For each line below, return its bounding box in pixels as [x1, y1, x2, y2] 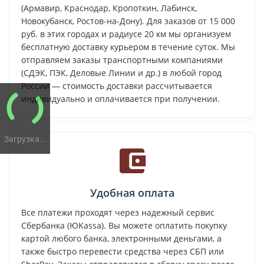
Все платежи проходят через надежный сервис [21, 206, 214, 218]
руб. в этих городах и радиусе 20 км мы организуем [21, 28, 231, 39]
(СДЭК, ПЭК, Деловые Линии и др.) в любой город [21, 67, 222, 78]
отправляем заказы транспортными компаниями [21, 54, 223, 65]
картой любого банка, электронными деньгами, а [21, 232, 222, 244]
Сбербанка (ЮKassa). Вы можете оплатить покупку [21, 219, 227, 231]
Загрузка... [4, 134, 47, 144]
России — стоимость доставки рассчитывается [21, 80, 212, 91]
